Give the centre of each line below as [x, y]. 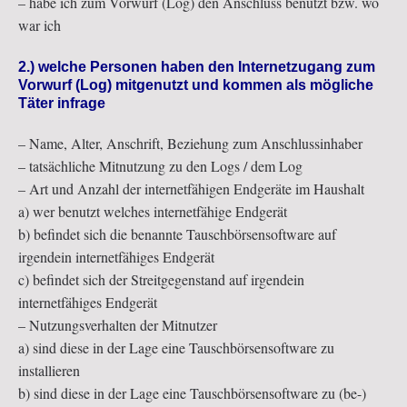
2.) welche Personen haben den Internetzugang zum [197, 66]
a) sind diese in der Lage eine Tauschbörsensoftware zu [176, 347]
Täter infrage [62, 103]
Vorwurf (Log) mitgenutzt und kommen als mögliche [196, 84]
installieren [49, 370]
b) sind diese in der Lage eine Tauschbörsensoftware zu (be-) [192, 392]
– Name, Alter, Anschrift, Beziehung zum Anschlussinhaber [190, 143]
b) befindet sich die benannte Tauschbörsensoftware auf [177, 233]
